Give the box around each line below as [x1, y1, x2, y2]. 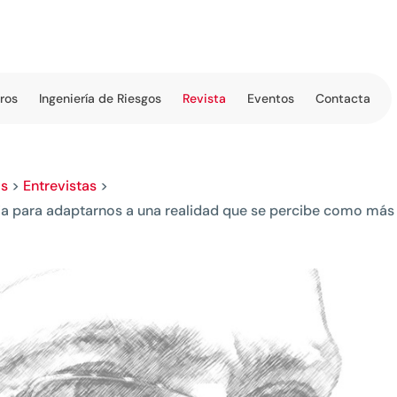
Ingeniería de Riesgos [39, 90, 161, 106]
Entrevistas [23, 176, 97, 195]
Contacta [315, 90, 370, 106]
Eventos [247, 90, 294, 106]
